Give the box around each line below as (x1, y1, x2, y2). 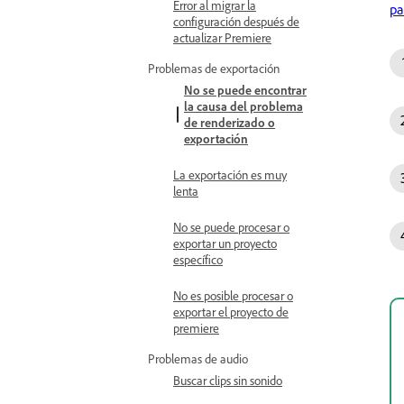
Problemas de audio (148, 351, 248, 366)
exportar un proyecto (173, 235, 277, 251)
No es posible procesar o (173, 288, 293, 303)
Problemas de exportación (148, 60, 280, 76)
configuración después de (173, 14, 299, 29)
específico (173, 252, 223, 267)
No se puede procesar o (173, 219, 289, 234)
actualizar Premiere (173, 30, 271, 45)
